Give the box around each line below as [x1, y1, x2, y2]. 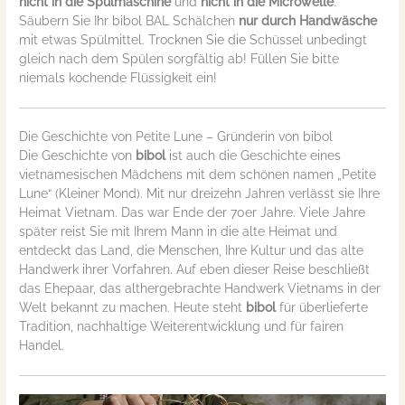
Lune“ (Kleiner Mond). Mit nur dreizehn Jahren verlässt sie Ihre [19, 185, 381, 201]
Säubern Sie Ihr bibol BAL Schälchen [19, 14, 240, 29]
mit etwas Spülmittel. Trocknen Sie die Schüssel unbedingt [19, 33, 368, 48]
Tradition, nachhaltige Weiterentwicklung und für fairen [19, 318, 344, 334]
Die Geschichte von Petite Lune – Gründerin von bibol [19, 128, 334, 144]
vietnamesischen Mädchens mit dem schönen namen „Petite [19, 166, 377, 182]
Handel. [19, 337, 65, 353]
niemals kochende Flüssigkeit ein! [19, 71, 218, 86]
